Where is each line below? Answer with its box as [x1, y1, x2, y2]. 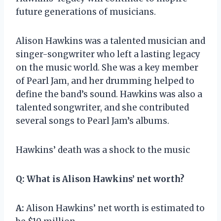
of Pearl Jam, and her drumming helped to [16, 75, 194, 86]
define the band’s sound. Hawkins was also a [16, 88, 202, 100]
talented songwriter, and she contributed [16, 102, 189, 113]
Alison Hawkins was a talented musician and [16, 35, 205, 46]
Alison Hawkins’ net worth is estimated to [24, 202, 205, 214]
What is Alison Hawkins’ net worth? [25, 173, 184, 184]
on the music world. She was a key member [16, 62, 198, 73]
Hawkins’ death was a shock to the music [16, 144, 190, 155]
